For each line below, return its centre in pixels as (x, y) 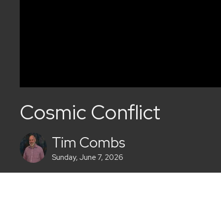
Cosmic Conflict (90, 112)
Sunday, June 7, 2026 (88, 158)
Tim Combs (89, 143)
